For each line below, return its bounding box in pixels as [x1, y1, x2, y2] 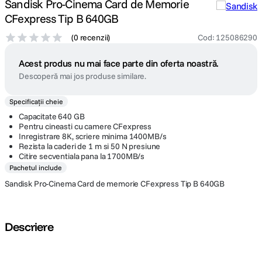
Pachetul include [9, 163, 62, 172]
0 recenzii [73, 32, 108, 43]
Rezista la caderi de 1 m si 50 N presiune [19, 141, 161, 151]
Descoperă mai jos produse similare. [19, 71, 147, 81]
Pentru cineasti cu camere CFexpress [19, 121, 152, 132]
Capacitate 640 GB [19, 111, 85, 122]
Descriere [5, 219, 53, 234]
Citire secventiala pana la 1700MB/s [19, 151, 145, 161]
